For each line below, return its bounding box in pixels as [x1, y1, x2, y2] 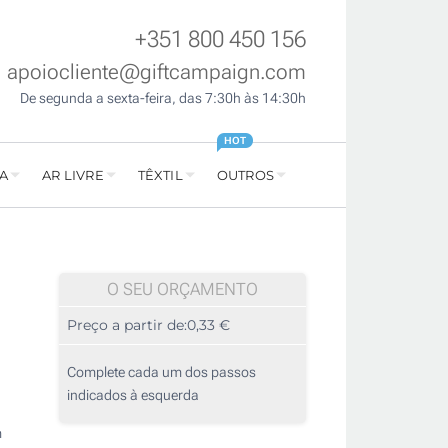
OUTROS [216, 167, 274, 184]
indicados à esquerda [67, 387, 199, 404]
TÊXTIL [137, 167, 183, 184]
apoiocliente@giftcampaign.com [7, 60, 306, 85]
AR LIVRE [42, 167, 104, 184]
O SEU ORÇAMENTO [107, 279, 258, 300]
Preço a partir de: [67, 316, 187, 335]
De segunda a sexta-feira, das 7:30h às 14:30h [20, 90, 306, 107]
